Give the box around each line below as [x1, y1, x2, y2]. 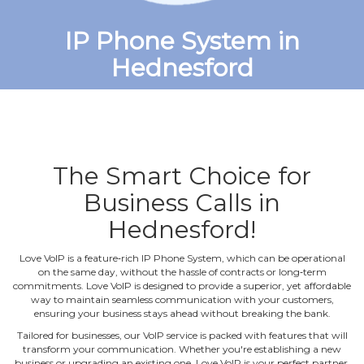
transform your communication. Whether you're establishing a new [23, 342, 341, 355]
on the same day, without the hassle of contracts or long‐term [37, 265, 327, 278]
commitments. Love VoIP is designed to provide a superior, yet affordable [13, 279, 351, 292]
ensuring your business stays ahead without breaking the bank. [33, 306, 331, 319]
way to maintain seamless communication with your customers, [30, 292, 334, 305]
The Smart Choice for [53, 160, 311, 191]
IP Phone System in [64, 25, 300, 56]
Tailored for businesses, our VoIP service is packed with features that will [16, 328, 348, 341]
